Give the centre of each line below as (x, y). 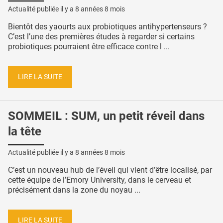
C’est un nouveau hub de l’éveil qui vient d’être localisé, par (110, 170)
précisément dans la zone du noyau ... (74, 190)
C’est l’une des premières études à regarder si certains (101, 37)
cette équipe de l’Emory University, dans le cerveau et (100, 180)
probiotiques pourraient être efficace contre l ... (89, 47)
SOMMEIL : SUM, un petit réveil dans (106, 116)
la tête (25, 131)
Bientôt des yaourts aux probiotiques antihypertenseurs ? (108, 27)
